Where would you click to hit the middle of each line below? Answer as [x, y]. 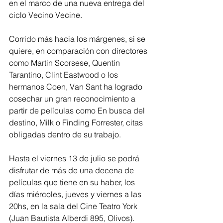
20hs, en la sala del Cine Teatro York [74, 206]
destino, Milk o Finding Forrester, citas [77, 122]
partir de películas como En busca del [78, 110]
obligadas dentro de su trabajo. [65, 134]
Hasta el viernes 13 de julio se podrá [75, 158]
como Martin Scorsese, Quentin [65, 62]
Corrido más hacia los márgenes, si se [78, 39]
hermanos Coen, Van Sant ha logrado [77, 86]
